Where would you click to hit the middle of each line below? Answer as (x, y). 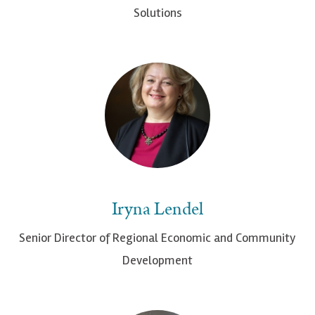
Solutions (157, 13)
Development (157, 261)
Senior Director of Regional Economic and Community (157, 238)
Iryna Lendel (157, 210)
